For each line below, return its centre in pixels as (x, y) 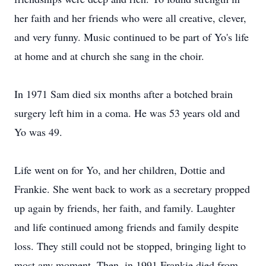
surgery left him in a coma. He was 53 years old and (127, 113)
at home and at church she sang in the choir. (109, 56)
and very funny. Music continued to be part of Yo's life (132, 37)
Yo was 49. (38, 132)
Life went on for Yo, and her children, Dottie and (120, 170)
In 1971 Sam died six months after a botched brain (123, 94)
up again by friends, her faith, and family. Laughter (125, 208)
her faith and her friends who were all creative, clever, (130, 18)
